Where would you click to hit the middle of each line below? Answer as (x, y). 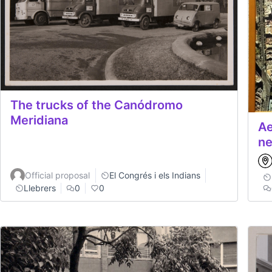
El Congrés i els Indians (155, 175)
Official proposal (57, 175)
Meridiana (39, 121)
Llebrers (40, 188)
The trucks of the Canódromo (97, 105)
